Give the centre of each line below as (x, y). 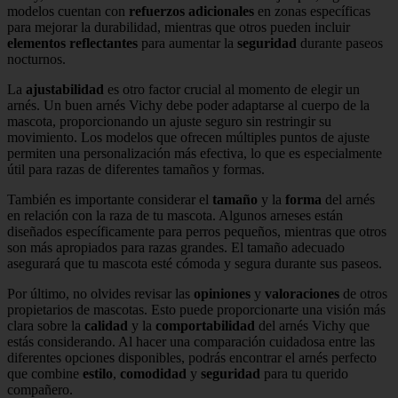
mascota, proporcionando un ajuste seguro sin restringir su (169, 121)
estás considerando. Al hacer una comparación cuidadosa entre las (191, 341)
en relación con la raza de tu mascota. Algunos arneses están (175, 215)
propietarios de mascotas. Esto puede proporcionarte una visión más (196, 309)
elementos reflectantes (72, 43)
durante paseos (340, 43)
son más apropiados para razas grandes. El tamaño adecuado (176, 247)
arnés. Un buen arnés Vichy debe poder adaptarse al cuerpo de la (188, 105)
